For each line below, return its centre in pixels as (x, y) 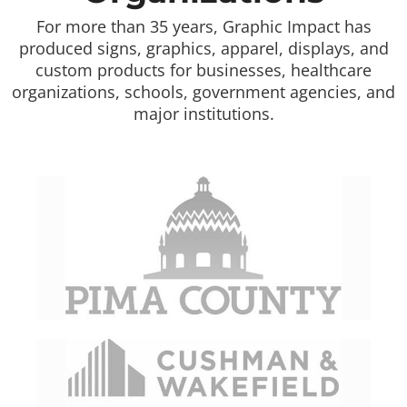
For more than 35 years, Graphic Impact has (203, 27)
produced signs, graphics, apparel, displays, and (203, 49)
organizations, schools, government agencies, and (203, 92)
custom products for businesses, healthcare (203, 70)
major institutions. (203, 114)
